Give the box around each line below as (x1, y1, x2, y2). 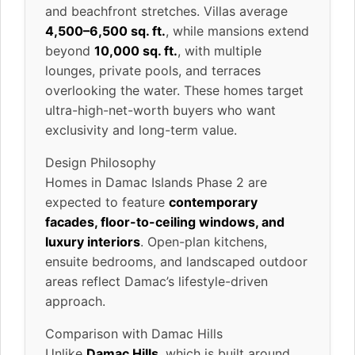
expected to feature (45, 193, 169, 210)
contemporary (169, 193, 258, 210)
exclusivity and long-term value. (45, 121, 237, 138)
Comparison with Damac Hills (45, 325, 223, 342)
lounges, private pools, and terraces (45, 62, 261, 78)
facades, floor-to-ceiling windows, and (45, 213, 284, 230)
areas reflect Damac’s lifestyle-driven (45, 273, 268, 289)
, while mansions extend (166, 22, 309, 39)
